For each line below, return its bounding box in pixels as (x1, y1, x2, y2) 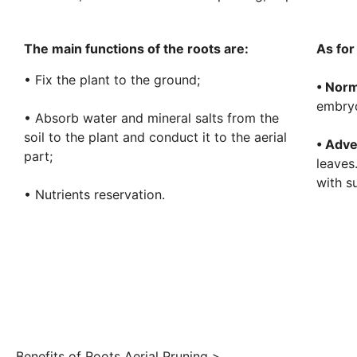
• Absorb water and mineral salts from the (24, 109, 279, 126)
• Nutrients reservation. (24, 186, 165, 202)
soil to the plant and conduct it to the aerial (24, 128, 287, 145)
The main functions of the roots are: (24, 41, 249, 57)
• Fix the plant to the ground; (24, 71, 200, 88)
